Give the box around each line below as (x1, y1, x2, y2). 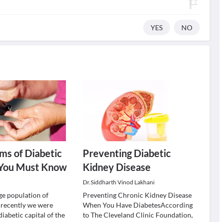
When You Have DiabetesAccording (82, 201, 193, 209)
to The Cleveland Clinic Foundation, (82, 211, 193, 219)
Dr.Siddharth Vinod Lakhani (82, 178, 155, 186)
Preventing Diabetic (82, 147, 171, 159)
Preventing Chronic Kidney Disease (82, 191, 192, 199)
